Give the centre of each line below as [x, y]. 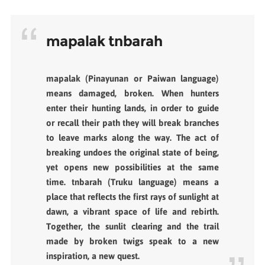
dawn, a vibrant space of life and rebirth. [132, 212]
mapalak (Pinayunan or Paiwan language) [132, 79]
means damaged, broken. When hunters [132, 93]
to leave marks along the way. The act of [132, 138]
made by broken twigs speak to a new [132, 241]
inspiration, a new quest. [93, 256]
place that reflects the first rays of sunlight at [132, 197]
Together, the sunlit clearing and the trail [132, 227]
